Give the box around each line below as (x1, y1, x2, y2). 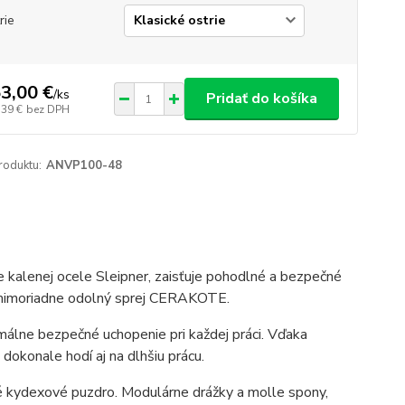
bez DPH (25, 101, 70, 117)
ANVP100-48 (45, 157, 122, 174)
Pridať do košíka (205, 89, 317, 108)
